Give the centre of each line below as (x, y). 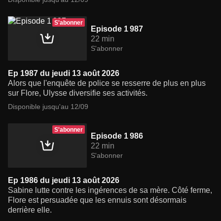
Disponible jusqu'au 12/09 (48, 107)
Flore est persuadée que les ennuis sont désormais (97, 200)
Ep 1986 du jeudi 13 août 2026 (64, 181)
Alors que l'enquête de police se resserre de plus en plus (107, 83)
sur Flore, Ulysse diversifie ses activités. (78, 93)
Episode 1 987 (117, 29)
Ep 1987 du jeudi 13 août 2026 (64, 74)
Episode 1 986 (117, 136)
